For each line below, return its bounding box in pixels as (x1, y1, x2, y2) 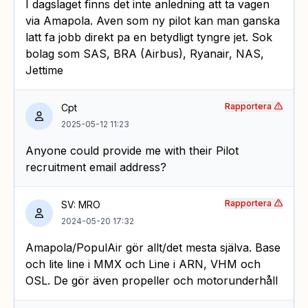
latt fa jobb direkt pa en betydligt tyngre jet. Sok (25, 30, 272, 44)
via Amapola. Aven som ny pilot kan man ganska (25, 13, 280, 27)
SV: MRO (61, 198, 100, 210)
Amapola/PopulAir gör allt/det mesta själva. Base (25, 240, 280, 254)
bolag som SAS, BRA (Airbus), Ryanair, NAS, (25, 46, 264, 60)
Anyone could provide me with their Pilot (25, 143, 239, 157)
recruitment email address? (25, 159, 166, 174)
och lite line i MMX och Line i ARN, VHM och (25, 256, 261, 271)
